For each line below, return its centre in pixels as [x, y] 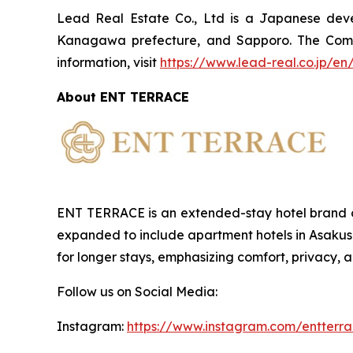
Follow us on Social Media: [137, 292]
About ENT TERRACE [123, 97]
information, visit [108, 63]
